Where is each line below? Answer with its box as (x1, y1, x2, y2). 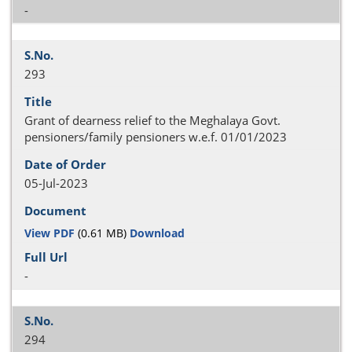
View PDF (24, 225, 75, 240)
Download (130, 225, 185, 240)
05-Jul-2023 (24, 175, 88, 191)
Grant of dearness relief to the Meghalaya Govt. (24, 112, 280, 128)
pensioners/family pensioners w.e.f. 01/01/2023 (24, 129, 287, 145)
